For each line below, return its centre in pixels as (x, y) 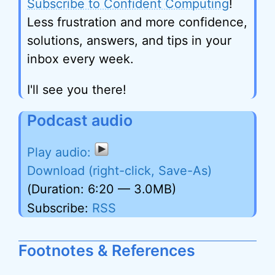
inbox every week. (80, 59)
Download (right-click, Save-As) (119, 171)
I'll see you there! (77, 90)
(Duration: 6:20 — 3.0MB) (102, 189)
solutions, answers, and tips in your (129, 41)
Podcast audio (80, 120)
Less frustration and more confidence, (137, 22)
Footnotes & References (107, 250)
